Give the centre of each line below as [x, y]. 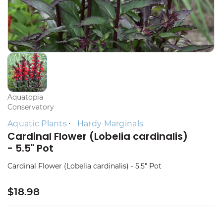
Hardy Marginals [110, 124]
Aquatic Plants [37, 124]
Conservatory [31, 107]
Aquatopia [25, 97]
